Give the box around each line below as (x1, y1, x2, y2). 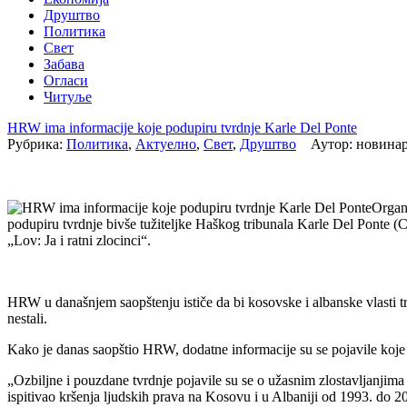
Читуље (44, 88, 92, 104)
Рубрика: (7, 135, 66, 152)
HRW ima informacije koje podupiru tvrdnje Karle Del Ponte (7, 119, 357, 135)
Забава (44, 55, 84, 72)
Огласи (44, 72, 88, 88)
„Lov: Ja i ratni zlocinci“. (7, 232, 151, 248)
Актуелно (135, 135, 196, 152)
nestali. (7, 310, 47, 326)
